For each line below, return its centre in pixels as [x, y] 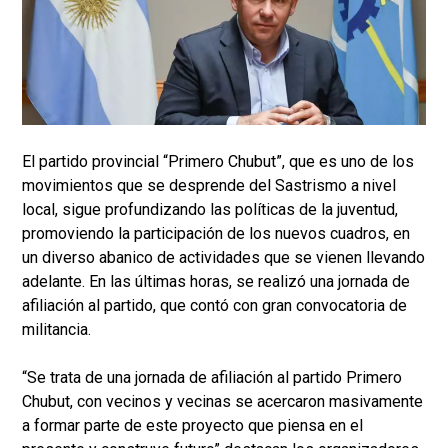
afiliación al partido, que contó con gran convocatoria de [214, 306]
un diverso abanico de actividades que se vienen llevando [223, 258]
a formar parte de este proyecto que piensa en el [192, 426]
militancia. [56, 330]
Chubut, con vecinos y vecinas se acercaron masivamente [222, 402]
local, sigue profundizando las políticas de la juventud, [210, 210]
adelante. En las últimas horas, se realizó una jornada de [216, 282]
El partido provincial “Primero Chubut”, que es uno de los [218, 162]
